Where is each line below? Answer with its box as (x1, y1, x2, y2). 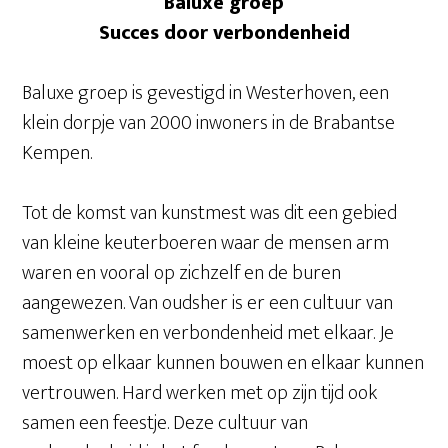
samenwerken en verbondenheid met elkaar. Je (22, 316, 395, 350)
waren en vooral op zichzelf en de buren (22, 256, 342, 290)
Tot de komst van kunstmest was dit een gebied (22, 196, 398, 230)
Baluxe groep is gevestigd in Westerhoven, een (22, 76, 390, 110)
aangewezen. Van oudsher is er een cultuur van (22, 286, 394, 320)
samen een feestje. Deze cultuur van (22, 406, 309, 440)
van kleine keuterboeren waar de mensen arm (22, 226, 390, 260)
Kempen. (22, 136, 93, 170)
